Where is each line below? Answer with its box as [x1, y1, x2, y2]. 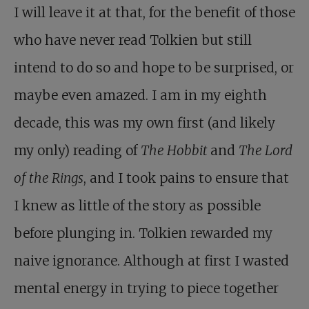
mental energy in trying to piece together [14, 280, 279, 297]
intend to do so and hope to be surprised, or [14, 59, 294, 77]
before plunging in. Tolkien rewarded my [14, 225, 272, 242]
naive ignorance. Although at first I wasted [14, 252, 289, 270]
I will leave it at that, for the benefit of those [14, 4, 295, 21]
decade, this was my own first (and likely [14, 114, 275, 132]
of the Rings [14, 170, 83, 187]
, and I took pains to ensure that [83, 170, 289, 187]
